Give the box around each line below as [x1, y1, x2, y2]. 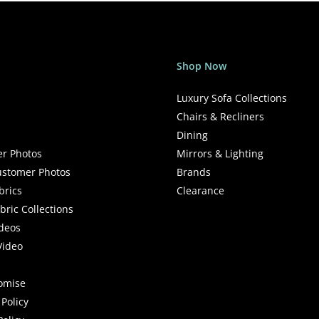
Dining [176, 128, 208, 142]
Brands [176, 165, 211, 179]
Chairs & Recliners [176, 110, 264, 124]
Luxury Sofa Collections [176, 91, 287, 105]
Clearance [176, 184, 224, 198]
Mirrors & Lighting [176, 147, 263, 161]
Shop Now [176, 59, 226, 73]
